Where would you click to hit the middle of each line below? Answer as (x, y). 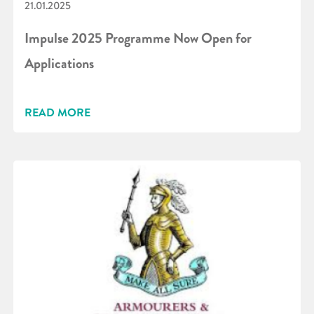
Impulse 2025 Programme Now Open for (138, 38)
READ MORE (57, 112)
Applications (59, 63)
